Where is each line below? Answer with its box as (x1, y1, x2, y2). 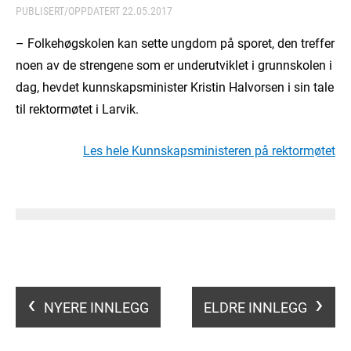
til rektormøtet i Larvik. (16, 100, 139, 118)
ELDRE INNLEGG (204, 298, 307, 317)
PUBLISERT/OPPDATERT (16, 3, 122, 19)
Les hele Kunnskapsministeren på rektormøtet (83, 142, 335, 159)
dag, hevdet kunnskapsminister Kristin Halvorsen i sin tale (16, 78, 334, 96)
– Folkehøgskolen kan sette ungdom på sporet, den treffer (16, 34, 335, 52)
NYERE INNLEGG (44, 298, 149, 317)
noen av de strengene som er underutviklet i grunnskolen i (16, 56, 332, 74)
